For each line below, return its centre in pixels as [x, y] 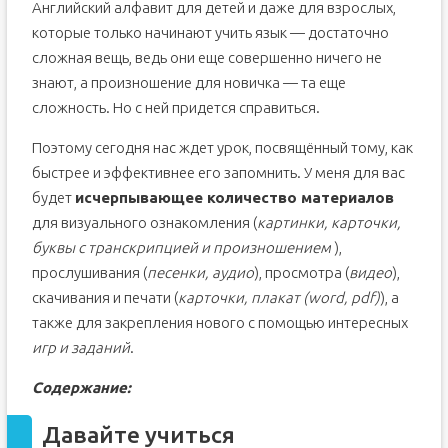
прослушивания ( [89, 272]
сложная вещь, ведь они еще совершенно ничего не [206, 57]
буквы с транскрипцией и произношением [181, 247]
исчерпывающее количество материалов [234, 197]
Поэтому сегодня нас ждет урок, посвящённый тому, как [222, 147]
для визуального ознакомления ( [144, 222]
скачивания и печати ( [104, 297]
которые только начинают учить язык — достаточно [210, 32]
